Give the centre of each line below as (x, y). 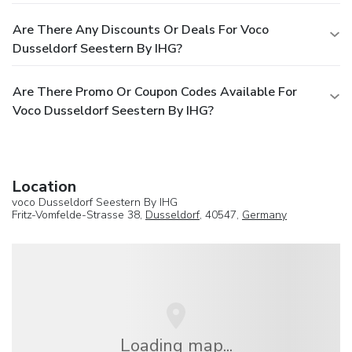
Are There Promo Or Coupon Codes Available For (155, 92)
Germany (264, 215)
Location (44, 187)
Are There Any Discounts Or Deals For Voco (141, 30)
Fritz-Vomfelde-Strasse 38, (79, 215)
